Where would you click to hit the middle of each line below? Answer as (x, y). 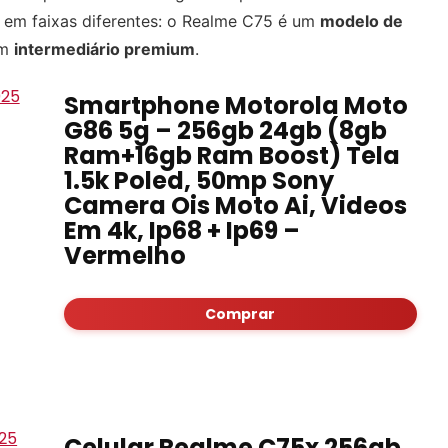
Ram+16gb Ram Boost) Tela (231, 155)
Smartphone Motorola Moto (235, 105)
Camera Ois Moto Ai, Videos (235, 205)
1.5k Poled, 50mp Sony (198, 180)
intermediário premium (104, 49)
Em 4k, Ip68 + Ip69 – (181, 230)
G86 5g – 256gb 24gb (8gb (225, 130)
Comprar (240, 314)
